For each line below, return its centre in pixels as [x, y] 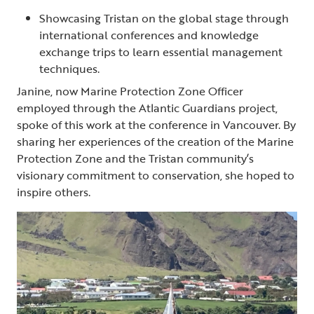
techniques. [69, 68]
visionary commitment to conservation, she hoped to [156, 175]
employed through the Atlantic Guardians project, [147, 108]
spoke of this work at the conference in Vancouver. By [156, 124]
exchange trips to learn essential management [161, 52]
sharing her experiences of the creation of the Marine [155, 141]
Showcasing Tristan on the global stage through [164, 18]
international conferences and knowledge [149, 35]
